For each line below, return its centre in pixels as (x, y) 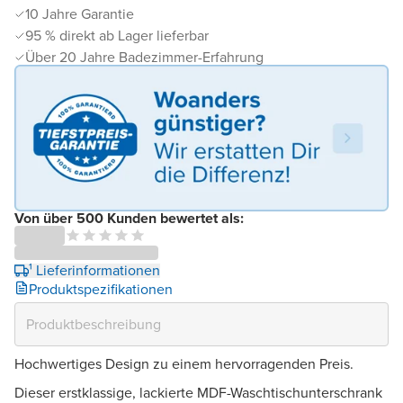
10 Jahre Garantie (80, 14)
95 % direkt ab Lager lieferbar (117, 36)
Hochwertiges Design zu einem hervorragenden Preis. (184, 363)
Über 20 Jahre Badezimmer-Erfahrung (144, 58)
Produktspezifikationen (101, 289)
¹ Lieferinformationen (94, 270)
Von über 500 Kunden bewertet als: (129, 218)
